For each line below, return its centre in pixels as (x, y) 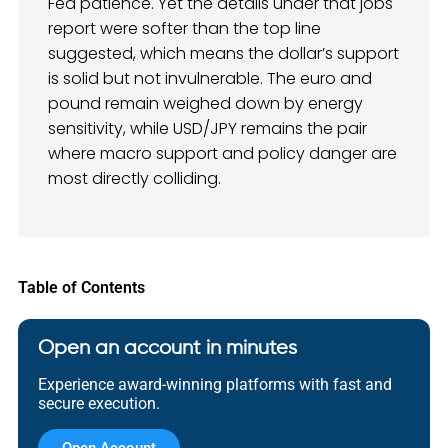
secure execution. (99, 403)
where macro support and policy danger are (222, 154)
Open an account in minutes (167, 348)
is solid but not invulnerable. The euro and (210, 79)
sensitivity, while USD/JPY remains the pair (207, 129)
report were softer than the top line (184, 29)
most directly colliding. (134, 179)
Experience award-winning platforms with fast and (215, 384)
